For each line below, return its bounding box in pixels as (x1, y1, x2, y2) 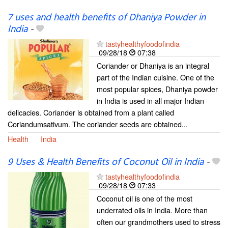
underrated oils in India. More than (97, 205, 208, 216)
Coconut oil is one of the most (97, 193, 192, 204)
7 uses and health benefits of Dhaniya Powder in (8, 10, 206, 26)
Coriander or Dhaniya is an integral (97, 60, 209, 71)
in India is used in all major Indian (97, 95, 204, 106)
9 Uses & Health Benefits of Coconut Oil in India (8, 155, 204, 170)
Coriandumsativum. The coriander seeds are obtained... (8, 119, 188, 130)
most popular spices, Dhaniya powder (97, 83, 218, 95)
